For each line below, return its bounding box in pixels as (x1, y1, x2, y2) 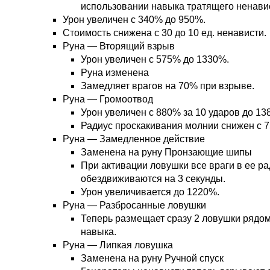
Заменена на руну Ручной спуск (81, 253, 224, 264)
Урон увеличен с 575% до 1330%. (81, 54, 229, 65)
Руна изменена (81, 67, 149, 78)
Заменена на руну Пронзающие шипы (81, 147, 252, 158)
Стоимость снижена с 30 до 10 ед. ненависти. (63, 28, 266, 39)
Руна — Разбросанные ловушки (63, 200, 206, 211)
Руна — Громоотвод (63, 94, 153, 105)
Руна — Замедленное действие (63, 134, 205, 145)
